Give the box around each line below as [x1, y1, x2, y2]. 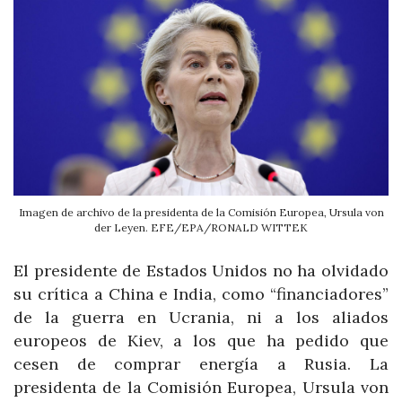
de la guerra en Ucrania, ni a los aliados [13, 306, 389, 328]
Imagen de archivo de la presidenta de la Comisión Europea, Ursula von [18, 205, 384, 219]
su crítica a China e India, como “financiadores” [13, 283, 389, 304]
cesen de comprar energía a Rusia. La [13, 353, 389, 374]
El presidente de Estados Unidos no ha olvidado [13, 259, 389, 281]
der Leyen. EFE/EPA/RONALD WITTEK [94, 220, 308, 234]
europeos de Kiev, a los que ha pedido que [13, 329, 389, 351]
